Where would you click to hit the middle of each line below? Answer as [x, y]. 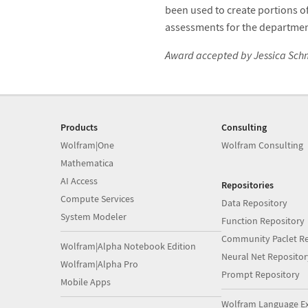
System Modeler [93, 216]
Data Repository [254, 202]
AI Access [79, 180]
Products [79, 127]
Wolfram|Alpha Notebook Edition [128, 246]
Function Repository [263, 220]
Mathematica [87, 163]
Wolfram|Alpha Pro [99, 264]
